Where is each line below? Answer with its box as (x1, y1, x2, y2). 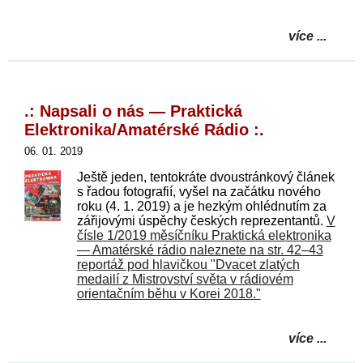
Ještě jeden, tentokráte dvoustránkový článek (76, 170, 335, 184)
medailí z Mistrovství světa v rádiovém (76, 272, 293, 286)
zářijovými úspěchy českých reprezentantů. (76, 214, 327, 228)
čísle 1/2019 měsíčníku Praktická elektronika (76, 228, 331, 242)
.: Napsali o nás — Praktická (24, 102, 242, 120)
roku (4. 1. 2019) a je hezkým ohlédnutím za (76, 199, 327, 213)
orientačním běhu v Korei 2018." (76, 287, 261, 301)
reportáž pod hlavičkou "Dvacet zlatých (76, 258, 300, 271)
